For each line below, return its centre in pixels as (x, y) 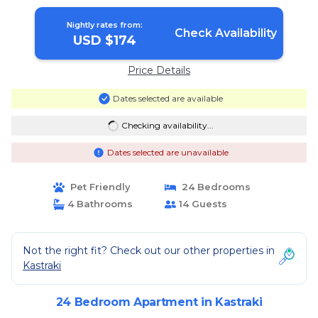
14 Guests (202, 204)
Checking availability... (167, 125)
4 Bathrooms (98, 204)
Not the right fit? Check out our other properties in (149, 251)
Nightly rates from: (105, 25)
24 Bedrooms (213, 187)
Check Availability (225, 33)
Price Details (159, 70)
